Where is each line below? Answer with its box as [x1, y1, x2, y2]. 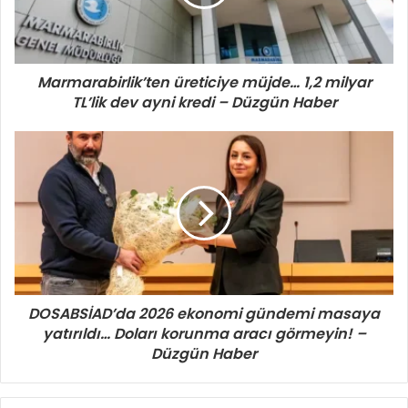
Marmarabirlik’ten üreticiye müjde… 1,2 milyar [36, 71, 372, 93]
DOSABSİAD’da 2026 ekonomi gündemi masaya [28, 302, 380, 324]
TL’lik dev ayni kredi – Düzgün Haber [71, 91, 337, 113]
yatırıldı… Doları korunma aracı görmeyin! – [42, 322, 366, 344]
